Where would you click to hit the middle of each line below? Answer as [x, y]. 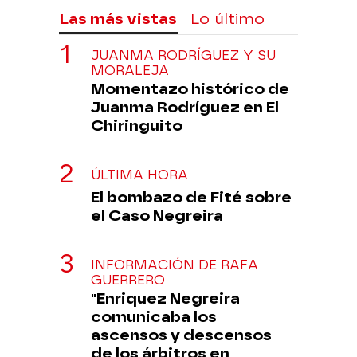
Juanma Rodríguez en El [185, 107]
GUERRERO [128, 280]
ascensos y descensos [181, 335]
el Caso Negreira [157, 215]
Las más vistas [118, 18]
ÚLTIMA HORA [139, 175]
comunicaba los [154, 316]
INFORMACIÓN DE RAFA [175, 265]
